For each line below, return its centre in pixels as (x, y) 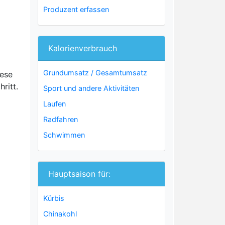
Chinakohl (60, 214)
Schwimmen (64, 135)
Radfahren (61, 119)
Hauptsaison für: (79, 174)
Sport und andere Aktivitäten (91, 88)
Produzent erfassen (76, 9)
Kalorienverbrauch (83, 48)
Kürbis (54, 198)
